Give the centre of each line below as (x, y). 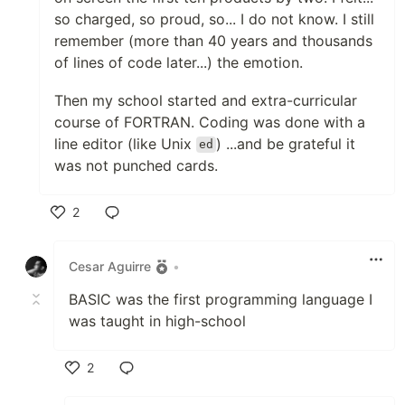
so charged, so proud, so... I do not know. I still (214, 19)
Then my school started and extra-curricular (206, 100)
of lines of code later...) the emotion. (179, 62)
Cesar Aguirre (110, 267)
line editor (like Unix (125, 143)
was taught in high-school (157, 320)
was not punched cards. (136, 165)
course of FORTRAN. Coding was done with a (210, 122)
